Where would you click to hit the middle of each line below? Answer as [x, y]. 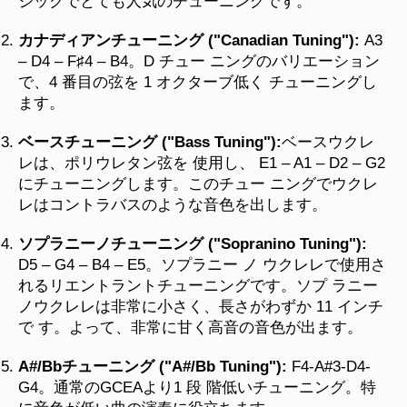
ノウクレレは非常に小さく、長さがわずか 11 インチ [201, 306]
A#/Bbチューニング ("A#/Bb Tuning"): [153, 366]
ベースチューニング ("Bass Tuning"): [150, 142]
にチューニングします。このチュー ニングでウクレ [198, 184]
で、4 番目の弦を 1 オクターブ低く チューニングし [198, 82]
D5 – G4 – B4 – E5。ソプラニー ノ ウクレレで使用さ [202, 264]
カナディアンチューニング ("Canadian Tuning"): [189, 40]
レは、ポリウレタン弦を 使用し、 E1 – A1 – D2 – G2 [202, 163]
